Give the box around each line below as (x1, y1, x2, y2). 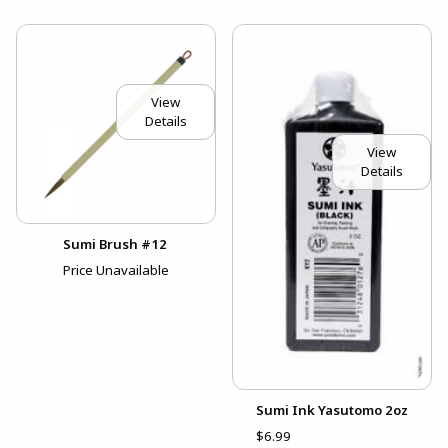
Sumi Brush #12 (63, 234, 167, 253)
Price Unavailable (63, 260, 169, 279)
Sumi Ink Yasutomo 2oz (256, 400, 408, 419)
